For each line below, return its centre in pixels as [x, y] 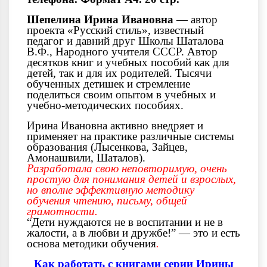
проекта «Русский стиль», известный [115, 30]
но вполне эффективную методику [111, 190]
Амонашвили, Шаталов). [86, 157]
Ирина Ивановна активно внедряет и [115, 125]
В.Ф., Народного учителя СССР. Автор [122, 51]
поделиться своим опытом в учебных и [121, 94]
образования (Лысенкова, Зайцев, [107, 147]
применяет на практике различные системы [131, 136]
